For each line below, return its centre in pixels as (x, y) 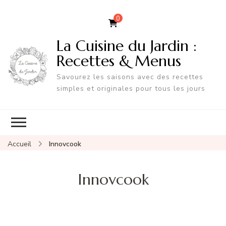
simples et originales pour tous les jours (131, 88)
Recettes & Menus (119, 61)
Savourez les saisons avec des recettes (130, 77)
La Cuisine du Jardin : (126, 45)
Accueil (19, 144)
